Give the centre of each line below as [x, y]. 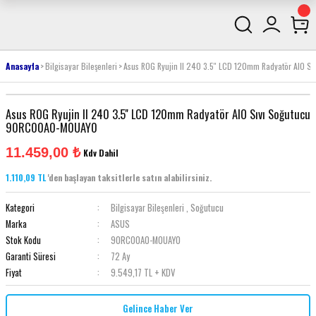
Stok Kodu [23, 240]
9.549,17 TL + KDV [142, 273]
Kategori [20, 208]
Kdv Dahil [101, 153]
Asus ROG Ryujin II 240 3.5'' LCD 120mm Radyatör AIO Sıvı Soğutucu [158, 114]
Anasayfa [22, 66]
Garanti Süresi [31, 256]
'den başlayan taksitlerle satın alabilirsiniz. [129, 177]
